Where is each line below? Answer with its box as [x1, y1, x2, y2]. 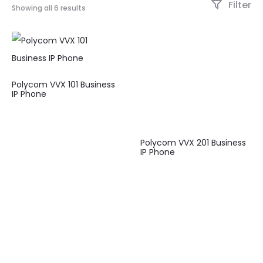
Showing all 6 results [12, 3, 86, 14]
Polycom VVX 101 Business [12, 79, 115, 91]
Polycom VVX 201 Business [140, 136, 246, 149]
